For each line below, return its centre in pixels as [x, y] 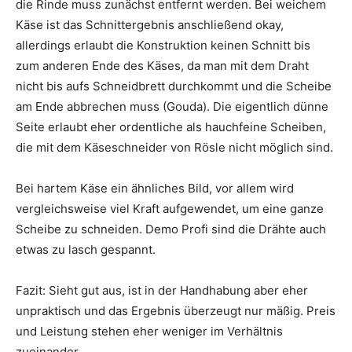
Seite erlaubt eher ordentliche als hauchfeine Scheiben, [171, 127]
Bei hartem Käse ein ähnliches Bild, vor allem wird [155, 189]
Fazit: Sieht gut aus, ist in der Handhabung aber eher [162, 291]
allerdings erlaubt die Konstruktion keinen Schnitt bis [163, 46]
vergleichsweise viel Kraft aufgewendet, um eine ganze [170, 209]
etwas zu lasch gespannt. [86, 250]
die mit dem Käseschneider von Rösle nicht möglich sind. [174, 148]
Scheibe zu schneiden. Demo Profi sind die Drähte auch [171, 229]
